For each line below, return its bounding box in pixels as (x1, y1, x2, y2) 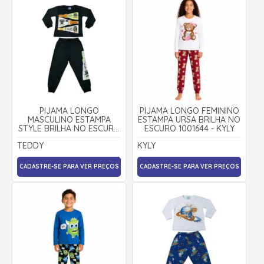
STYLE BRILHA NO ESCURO (18, 123, 120, 134)
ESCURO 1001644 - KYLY (144, 123, 235, 134)
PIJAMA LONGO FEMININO (139, 105, 239, 116)
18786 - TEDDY (41, 131, 97, 143)
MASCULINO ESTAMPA (27, 114, 111, 125)
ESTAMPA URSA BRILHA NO (138, 114, 240, 125)
